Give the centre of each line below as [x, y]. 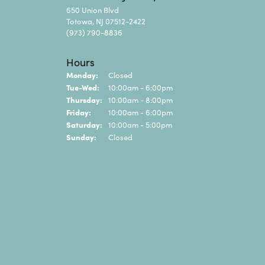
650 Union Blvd [93, 9]
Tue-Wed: [83, 87]
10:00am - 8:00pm [140, 99]
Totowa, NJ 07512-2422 [106, 21]
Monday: [82, 74]
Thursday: [84, 99]
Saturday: [84, 124]
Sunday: [81, 136]
